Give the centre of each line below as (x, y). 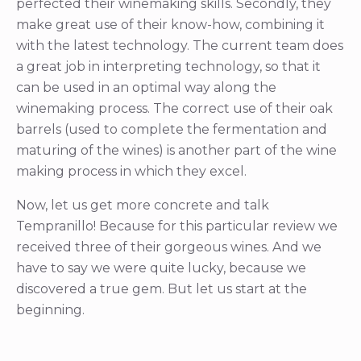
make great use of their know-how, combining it (170, 25)
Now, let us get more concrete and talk (143, 205)
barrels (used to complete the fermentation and (172, 130)
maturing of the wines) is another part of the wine (176, 151)
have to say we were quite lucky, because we (161, 268)
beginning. (50, 310)
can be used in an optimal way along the (146, 88)
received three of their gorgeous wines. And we (169, 247)
